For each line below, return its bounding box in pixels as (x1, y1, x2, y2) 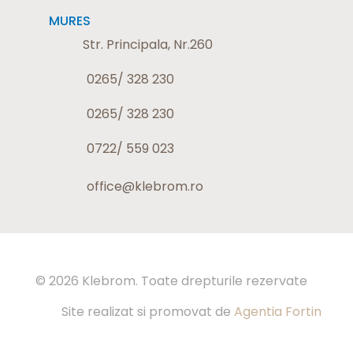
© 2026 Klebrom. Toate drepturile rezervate (35, 271, 307, 290)
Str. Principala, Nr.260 (82, 35, 213, 54)
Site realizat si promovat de (61, 302, 235, 321)
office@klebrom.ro (86, 177, 203, 195)
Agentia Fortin (234, 302, 322, 321)
